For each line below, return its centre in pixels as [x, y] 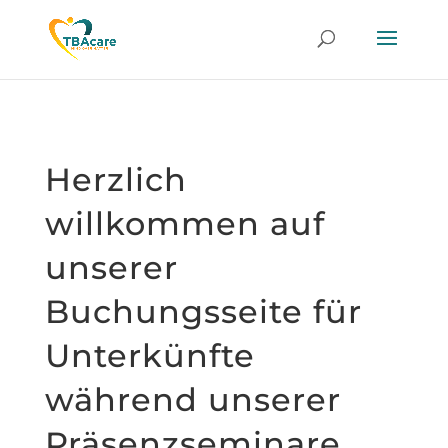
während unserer [192, 399]
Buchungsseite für [203, 311]
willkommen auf [184, 223]
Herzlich [115, 179]
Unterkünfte [149, 355]
